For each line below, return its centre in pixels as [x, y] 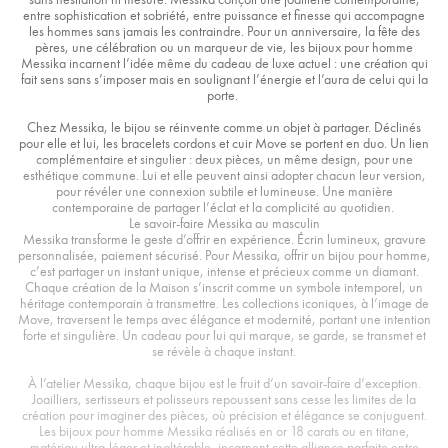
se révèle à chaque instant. [224, 351]
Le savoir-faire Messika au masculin [224, 223]
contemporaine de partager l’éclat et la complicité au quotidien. [224, 207]
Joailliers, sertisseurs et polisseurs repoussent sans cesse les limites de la [224, 399]
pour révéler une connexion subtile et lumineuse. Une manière [224, 191]
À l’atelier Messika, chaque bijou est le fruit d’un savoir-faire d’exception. [224, 383]
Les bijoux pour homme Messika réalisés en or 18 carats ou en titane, [224, 431]
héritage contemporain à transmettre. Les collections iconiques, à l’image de [224, 303]
